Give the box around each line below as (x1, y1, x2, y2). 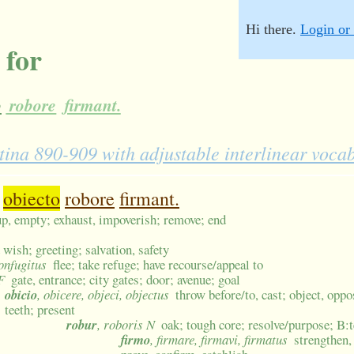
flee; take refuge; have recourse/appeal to (53, 255, 264, 274)
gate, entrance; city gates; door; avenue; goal (11, 270, 241, 289)
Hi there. (246, 21, 300, 37)
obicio (5, 285, 37, 304)
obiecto (3, 186, 60, 212)
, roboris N (97, 315, 155, 334)
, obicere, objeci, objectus (37, 285, 169, 304)
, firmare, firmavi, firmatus (150, 330, 288, 349)
